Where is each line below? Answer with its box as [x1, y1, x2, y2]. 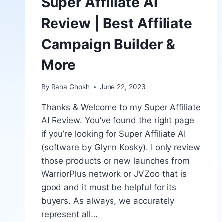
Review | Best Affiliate [41, 14, 192, 32]
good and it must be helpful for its [41, 182, 176, 193]
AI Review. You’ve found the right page [41, 115, 194, 126]
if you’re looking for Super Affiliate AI [41, 129, 186, 139]
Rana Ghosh [51, 83, 90, 91]
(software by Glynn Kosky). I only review [41, 142, 200, 153]
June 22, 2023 [100, 83, 146, 91]
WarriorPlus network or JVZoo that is [41, 169, 187, 179]
